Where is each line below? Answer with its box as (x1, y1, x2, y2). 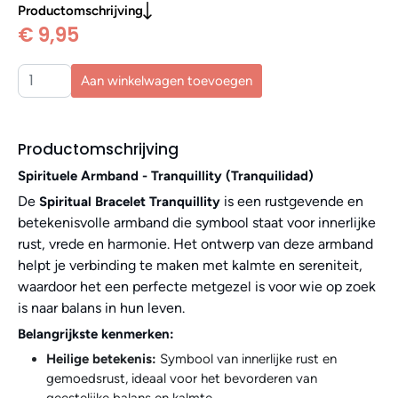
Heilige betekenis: (46, 350, 156, 367)
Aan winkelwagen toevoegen (81, 72, 253, 89)
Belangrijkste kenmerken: (18, 325, 174, 342)
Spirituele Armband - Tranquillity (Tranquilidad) (18, 167, 314, 184)
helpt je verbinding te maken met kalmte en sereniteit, (18, 256, 362, 274)
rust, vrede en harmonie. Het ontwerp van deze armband (18, 235, 373, 252)
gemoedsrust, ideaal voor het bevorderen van (46, 370, 317, 386)
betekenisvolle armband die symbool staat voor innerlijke (18, 213, 376, 231)
